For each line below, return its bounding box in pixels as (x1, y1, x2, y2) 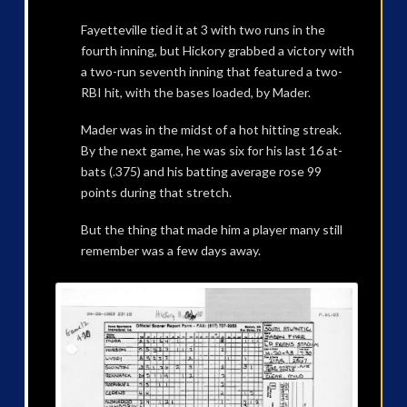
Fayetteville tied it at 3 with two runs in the (80, 21, 325, 37)
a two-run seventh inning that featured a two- (80, 63, 342, 79)
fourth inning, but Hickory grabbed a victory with (80, 42, 354, 58)
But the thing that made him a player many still (80, 222, 342, 238)
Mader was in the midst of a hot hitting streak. (80, 122, 342, 138)
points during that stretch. (80, 184, 232, 201)
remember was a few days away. (80, 243, 261, 259)
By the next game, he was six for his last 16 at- (80, 143, 342, 159)
